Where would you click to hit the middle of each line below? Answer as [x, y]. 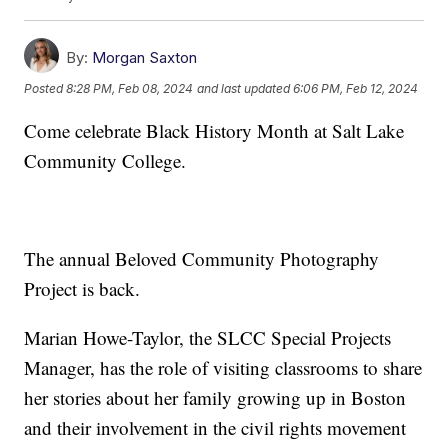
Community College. [105, 161]
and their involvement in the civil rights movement [215, 428]
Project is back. [82, 289]
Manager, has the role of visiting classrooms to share [223, 368]
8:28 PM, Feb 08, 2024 [130, 89]
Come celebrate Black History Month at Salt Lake [214, 131]
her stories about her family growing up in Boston [215, 398]
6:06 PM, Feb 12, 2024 [356, 89]
